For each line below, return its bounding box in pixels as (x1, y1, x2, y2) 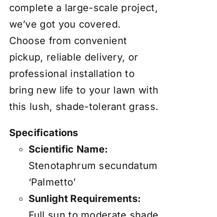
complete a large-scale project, (9, 2, 158, 14)
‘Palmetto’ (28, 176, 76, 188)
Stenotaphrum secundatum (28, 160, 158, 172)
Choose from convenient (9, 35, 127, 47)
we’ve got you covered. (9, 18, 121, 31)
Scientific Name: (28, 143, 108, 155)
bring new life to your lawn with (9, 84, 159, 96)
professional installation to (9, 68, 135, 80)
